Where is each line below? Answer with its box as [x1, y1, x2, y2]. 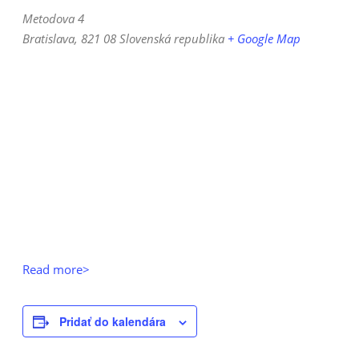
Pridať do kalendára [59, 313, 166, 329]
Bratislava [22, 30, 75, 46]
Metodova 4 [22, 10, 84, 26]
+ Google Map [228, 30, 301, 46]
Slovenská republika [119, 30, 224, 46]
